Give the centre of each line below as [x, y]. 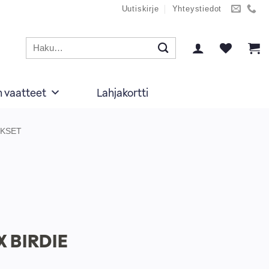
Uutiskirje [140, 9]
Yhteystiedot [197, 9]
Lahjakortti [122, 93]
